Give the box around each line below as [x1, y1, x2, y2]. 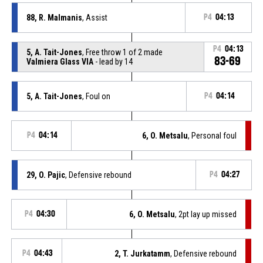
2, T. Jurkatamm [114, 248, 171, 258]
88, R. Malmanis [26, 12, 82, 22]
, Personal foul [188, 130, 237, 140]
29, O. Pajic [26, 170, 65, 180]
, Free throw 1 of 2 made [82, 47, 163, 57]
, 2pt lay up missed [175, 209, 237, 219]
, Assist [82, 12, 107, 22]
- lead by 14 [93, 56, 133, 66]
